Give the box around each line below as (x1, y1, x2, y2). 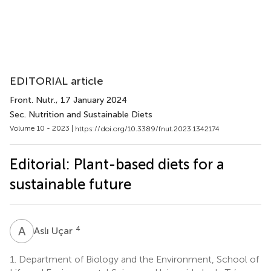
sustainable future (10, 175, 131, 193)
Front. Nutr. (10, 95, 56, 105)
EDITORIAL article (10, 74, 103, 88)
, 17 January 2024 (56, 95, 127, 105)
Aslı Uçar (34, 224, 75, 237)
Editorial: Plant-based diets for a (10, 155, 224, 173)
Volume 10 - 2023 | (10, 124, 75, 132)
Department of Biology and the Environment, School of (16, 253, 259, 265)
